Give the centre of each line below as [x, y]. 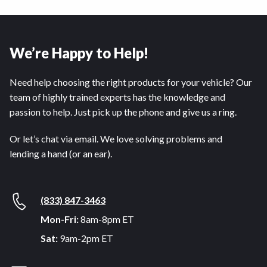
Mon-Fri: [60, 219]
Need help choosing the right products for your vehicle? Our [131, 82]
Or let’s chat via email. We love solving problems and [116, 139]
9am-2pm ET [86, 238]
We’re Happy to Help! [79, 53]
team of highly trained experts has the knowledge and [117, 97]
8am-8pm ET [106, 219]
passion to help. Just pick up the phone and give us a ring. [123, 112]
